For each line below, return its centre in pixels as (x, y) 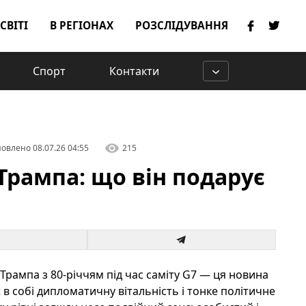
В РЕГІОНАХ (82, 26)
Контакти (134, 71)
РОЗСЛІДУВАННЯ (182, 26)
